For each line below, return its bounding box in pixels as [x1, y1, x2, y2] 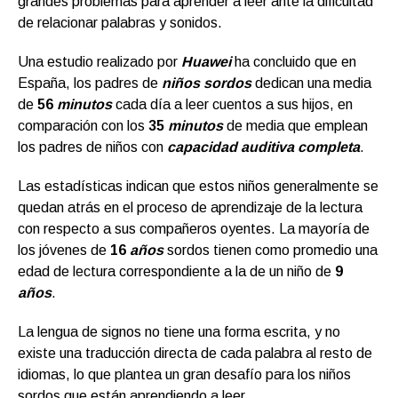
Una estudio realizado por [18, 54, 181, 70]
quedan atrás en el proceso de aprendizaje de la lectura [18, 200, 362, 216]
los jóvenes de [18, 243, 110, 259]
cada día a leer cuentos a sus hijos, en [112, 97, 353, 113]
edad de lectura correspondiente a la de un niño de [18, 264, 335, 280]
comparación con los [18, 118, 148, 134]
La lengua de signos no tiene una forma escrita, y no [18, 324, 340, 340]
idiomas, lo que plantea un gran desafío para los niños [18, 367, 351, 383]
